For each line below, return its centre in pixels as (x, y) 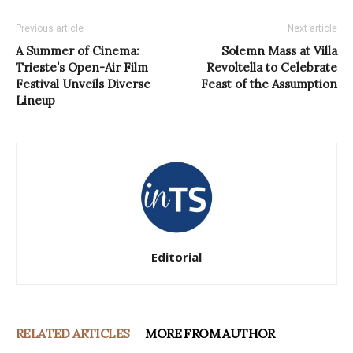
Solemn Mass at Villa (279, 50)
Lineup (35, 100)
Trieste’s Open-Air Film (82, 67)
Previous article (50, 28)
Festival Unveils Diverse (83, 84)
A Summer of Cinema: (78, 50)
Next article (312, 28)
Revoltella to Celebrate (272, 67)
